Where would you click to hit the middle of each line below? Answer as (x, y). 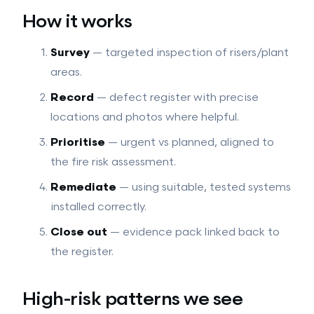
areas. (66, 73)
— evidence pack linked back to (193, 232)
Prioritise (78, 143)
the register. (82, 252)
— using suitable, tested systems (204, 187)
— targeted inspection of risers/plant (189, 53)
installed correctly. (98, 207)
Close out (79, 232)
